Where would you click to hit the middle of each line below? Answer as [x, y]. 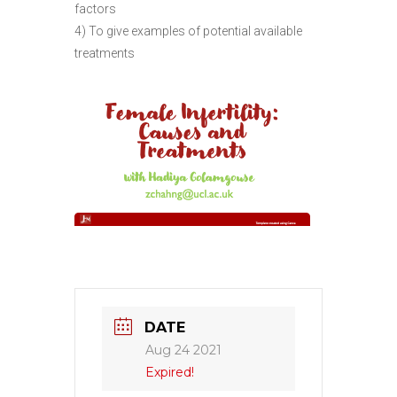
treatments [105, 53]
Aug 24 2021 [183, 350]
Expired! [170, 372]
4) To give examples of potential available [188, 31]
